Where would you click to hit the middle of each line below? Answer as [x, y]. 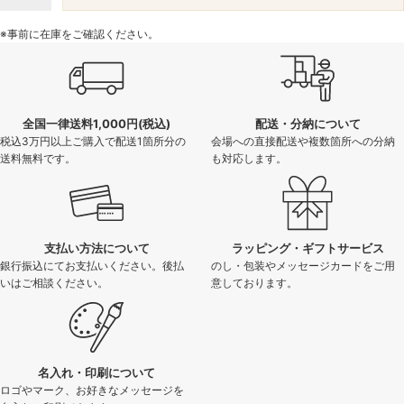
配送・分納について [308, 123]
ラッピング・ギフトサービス [308, 248]
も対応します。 [249, 158]
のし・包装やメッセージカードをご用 [303, 265]
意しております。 [254, 282]
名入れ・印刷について [96, 372]
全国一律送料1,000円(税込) [96, 123]
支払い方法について [96, 248]
